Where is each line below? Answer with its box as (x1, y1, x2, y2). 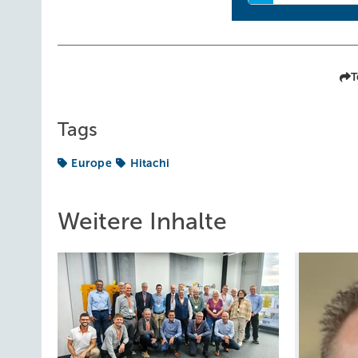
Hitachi (129, 157, 170, 169)
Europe (71, 157, 112, 169)
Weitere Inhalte (58, 208, 227, 234)
